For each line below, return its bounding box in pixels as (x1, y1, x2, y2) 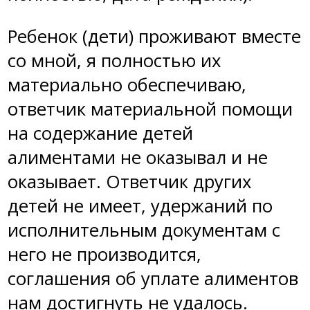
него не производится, (8, 241, 201, 266)
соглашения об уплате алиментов (8, 266, 298, 291)
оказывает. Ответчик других (8, 169, 251, 194)
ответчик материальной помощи (8, 96, 293, 121)
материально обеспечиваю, (8, 72, 246, 97)
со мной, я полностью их (8, 48, 221, 73)
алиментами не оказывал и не (8, 145, 268, 170)
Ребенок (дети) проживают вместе (8, 24, 301, 48)
